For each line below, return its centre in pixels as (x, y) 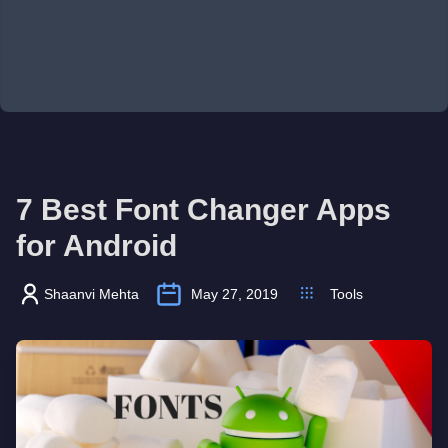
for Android (96, 245)
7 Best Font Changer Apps (203, 209)
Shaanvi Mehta (91, 294)
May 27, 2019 (234, 294)
